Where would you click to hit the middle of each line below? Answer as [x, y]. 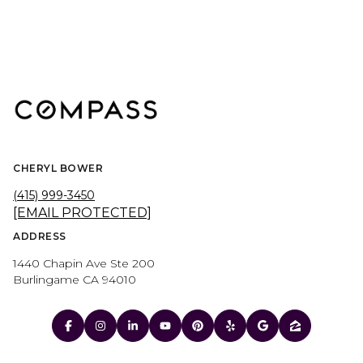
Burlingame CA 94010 [75, 280]
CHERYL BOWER [58, 169]
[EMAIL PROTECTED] [82, 213]
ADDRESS [40, 237]
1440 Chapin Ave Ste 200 [84, 264]
